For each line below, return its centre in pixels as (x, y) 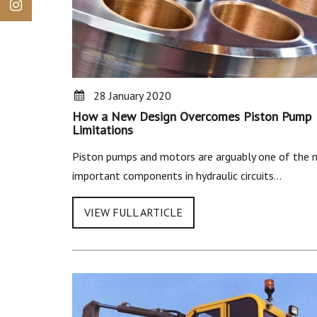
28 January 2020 (132, 96)
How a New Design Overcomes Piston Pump (192, 117)
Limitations (103, 130)
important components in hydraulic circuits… (177, 176)
